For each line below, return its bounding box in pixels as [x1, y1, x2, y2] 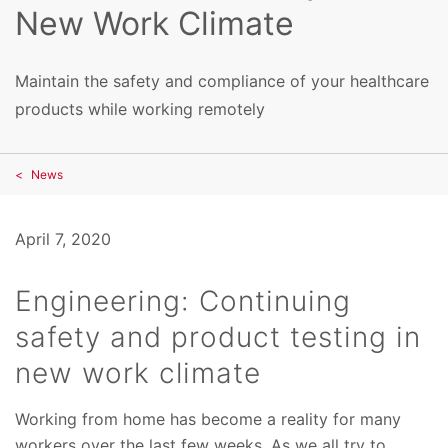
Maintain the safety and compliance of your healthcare [15, 70, 429, 91]
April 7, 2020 [15, 228, 111, 249]
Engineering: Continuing [15, 283, 351, 318]
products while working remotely [15, 98, 265, 119]
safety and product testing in [15, 319, 421, 354]
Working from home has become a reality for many [15, 408, 401, 429]
